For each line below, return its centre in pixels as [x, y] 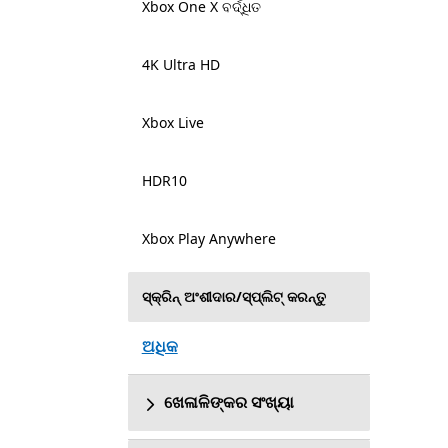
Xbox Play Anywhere [208, 238]
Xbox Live [172, 122]
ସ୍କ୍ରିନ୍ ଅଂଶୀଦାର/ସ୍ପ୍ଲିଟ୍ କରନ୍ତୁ [233, 296]
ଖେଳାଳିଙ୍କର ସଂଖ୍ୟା [228, 402]
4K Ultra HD [180, 64]
